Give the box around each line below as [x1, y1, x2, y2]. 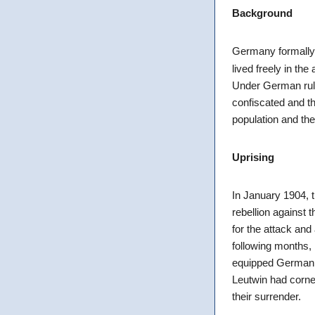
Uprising [232, 150, 274, 163]
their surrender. [232, 290, 301, 302]
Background [232, 6, 292, 19]
